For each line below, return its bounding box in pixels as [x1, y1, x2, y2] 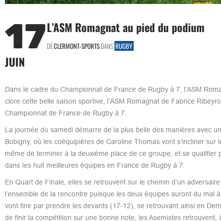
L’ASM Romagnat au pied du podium [46, 19, 205, 35]
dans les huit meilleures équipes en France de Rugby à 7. [4, 161, 185, 169]
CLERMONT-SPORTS [53, 40, 100, 51]
